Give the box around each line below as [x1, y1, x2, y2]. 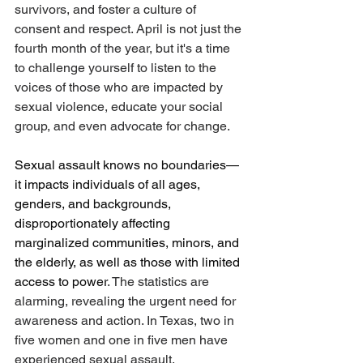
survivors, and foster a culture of [15, 2, 199, 18]
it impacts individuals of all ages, [15, 177, 203, 193]
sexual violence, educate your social [15, 99, 226, 115]
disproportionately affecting [15, 216, 173, 232]
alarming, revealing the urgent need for [15, 293, 239, 310]
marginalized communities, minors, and [15, 235, 242, 251]
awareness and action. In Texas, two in [15, 313, 237, 329]
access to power [15, 274, 107, 290]
